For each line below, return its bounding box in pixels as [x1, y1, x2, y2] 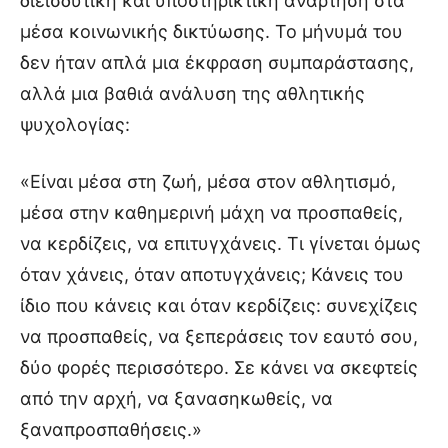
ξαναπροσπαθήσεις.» [20, 419, 202, 441]
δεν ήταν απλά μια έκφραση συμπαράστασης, [20, 52, 414, 74]
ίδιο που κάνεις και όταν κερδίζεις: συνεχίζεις [20, 295, 418, 317]
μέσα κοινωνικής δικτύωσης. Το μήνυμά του [20, 21, 403, 43]
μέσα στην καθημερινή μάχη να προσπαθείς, [20, 202, 403, 224]
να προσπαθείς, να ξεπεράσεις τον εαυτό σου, [20, 326, 418, 348]
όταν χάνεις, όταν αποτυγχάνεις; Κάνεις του [20, 264, 404, 286]
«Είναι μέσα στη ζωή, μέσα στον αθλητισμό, [20, 171, 396, 193]
